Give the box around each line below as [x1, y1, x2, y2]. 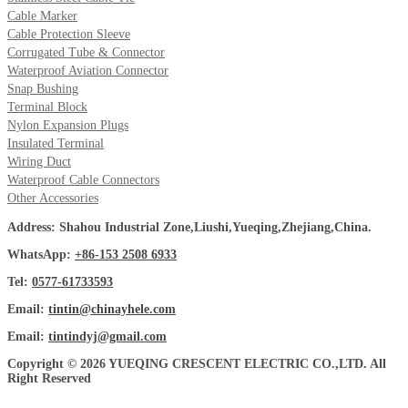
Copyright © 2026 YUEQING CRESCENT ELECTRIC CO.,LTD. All [7, 357, 386, 372]
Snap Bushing [7, 82, 78, 97]
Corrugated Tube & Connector [7, 46, 165, 60]
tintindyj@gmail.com [48, 330, 167, 344]
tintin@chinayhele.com [48, 302, 176, 317]
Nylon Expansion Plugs [7, 118, 128, 133]
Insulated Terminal [7, 137, 104, 151]
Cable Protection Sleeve [7, 27, 130, 42]
